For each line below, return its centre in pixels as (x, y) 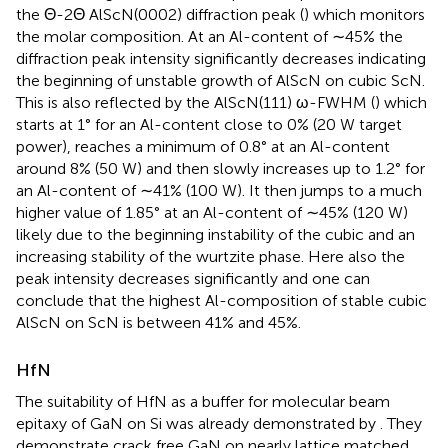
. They (401, 424)
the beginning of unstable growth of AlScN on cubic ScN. (220, 81)
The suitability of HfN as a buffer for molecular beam (203, 402)
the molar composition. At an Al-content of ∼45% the (209, 37)
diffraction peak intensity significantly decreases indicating (221, 59)
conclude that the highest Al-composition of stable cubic (221, 301)
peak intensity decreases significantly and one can (193, 279)
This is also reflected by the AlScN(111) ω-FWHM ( (195, 103)
